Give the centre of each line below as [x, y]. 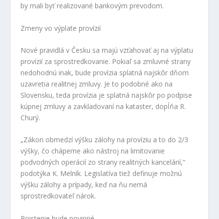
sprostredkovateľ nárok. [58, 196]
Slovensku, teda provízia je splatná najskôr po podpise [107, 95]
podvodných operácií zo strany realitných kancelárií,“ [103, 162]
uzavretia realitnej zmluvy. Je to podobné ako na [97, 84]
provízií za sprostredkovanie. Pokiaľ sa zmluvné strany [106, 61]
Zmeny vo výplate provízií [61, 28]
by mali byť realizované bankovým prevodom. [92, 6]
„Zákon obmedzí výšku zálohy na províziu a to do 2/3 [105, 140]
